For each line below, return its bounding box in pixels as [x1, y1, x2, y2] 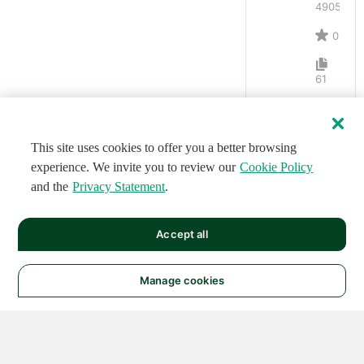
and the [31, 180, 69, 193]
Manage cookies [140, 274, 224, 287]
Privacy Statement [72, 180, 166, 193]
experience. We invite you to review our [31, 160, 236, 174]
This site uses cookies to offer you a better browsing [31, 141, 297, 154]
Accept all [156, 227, 208, 240]
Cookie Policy [240, 160, 314, 174]
